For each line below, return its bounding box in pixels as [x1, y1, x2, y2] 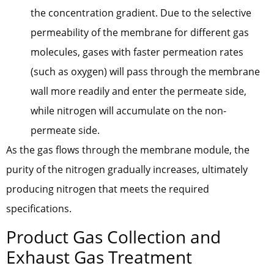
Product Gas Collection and [6, 225, 221, 249]
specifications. [6, 202, 72, 216]
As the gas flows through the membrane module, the [6, 143, 250, 157]
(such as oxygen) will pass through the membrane [31, 65, 260, 79]
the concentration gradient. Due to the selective [31, 6, 251, 20]
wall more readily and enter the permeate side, [31, 84, 246, 98]
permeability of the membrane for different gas [31, 26, 249, 40]
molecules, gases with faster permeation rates [31, 45, 243, 59]
